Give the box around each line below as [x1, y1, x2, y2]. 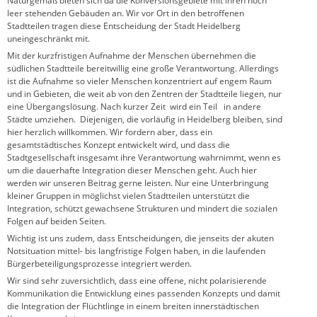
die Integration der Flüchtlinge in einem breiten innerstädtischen [7, 300, 259, 313]
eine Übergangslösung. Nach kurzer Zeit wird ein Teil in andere [7, 100, 261, 113]
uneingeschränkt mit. [7, 33, 90, 45]
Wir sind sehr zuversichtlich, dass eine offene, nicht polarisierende [7, 275, 267, 287]
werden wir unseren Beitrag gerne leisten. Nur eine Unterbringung [7, 177, 269, 190]
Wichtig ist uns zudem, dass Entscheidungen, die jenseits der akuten [7, 232, 274, 245]
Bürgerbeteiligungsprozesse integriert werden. [7, 258, 192, 270]
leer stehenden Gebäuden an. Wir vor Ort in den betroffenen [7, 7, 244, 20]
